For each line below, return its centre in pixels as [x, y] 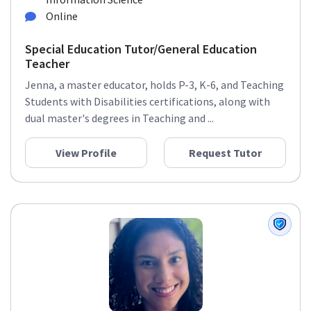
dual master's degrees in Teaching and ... [119, 118]
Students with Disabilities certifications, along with [148, 101]
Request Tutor [225, 153]
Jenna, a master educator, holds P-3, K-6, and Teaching [154, 85]
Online [62, 16]
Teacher [47, 64]
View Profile [86, 153]
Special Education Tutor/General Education [141, 49]
